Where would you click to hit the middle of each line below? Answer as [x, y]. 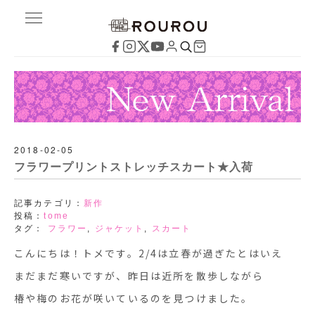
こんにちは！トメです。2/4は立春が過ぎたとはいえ [148, 253]
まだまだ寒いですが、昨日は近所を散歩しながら [139, 275]
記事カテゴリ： [49, 203]
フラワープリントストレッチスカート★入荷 [134, 167]
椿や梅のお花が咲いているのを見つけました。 [134, 298]
